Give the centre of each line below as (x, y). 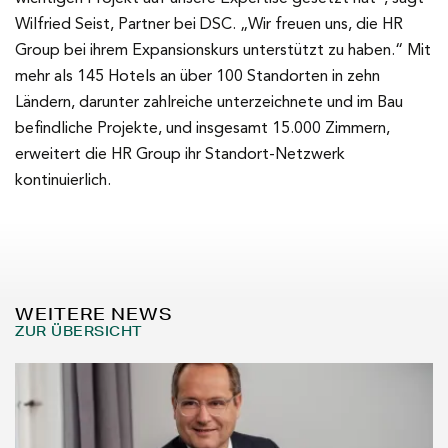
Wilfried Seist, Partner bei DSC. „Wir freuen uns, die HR (209, 25)
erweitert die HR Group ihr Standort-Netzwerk (180, 155)
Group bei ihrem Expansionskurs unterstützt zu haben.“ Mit (223, 51)
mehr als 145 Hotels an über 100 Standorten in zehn (197, 77)
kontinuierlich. (63, 181)
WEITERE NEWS (94, 313)
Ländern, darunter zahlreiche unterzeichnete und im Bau (209, 103)
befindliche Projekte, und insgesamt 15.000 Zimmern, (202, 129)
